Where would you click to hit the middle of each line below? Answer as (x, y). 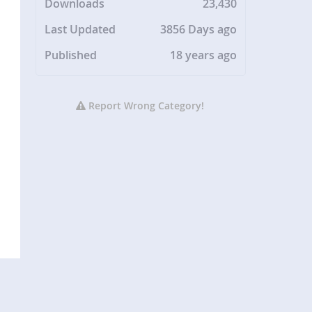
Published (71, 55)
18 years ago (204, 55)
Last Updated (80, 30)
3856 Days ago (199, 30)
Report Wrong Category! (145, 106)
